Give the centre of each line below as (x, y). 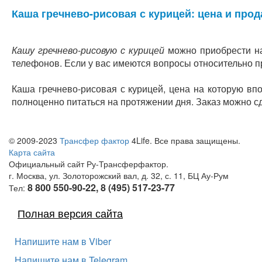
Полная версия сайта (70, 213)
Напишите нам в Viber (63, 241)
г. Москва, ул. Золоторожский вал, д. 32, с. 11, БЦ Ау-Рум (119, 175)
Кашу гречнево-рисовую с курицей (88, 50)
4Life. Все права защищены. (185, 140)
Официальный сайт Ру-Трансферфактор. (89, 164)
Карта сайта (32, 152)
